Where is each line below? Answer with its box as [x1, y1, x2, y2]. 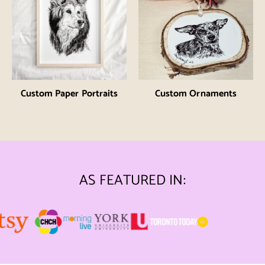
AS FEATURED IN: [79, 169, 186, 193]
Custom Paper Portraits [20, 86, 118, 102]
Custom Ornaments [154, 86, 237, 102]
